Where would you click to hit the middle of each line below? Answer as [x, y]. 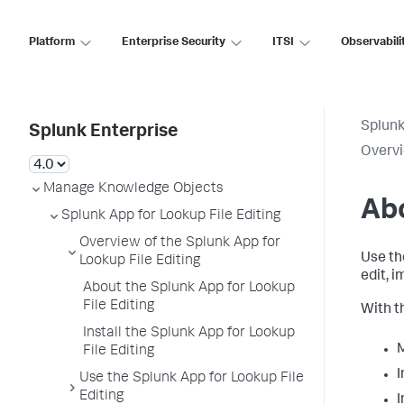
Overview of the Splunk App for [180, 243]
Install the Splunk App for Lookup [189, 334]
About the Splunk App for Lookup [189, 289]
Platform [52, 42]
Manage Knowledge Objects [133, 189]
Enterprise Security [174, 42]
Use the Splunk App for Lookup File [192, 379]
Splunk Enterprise [103, 133]
